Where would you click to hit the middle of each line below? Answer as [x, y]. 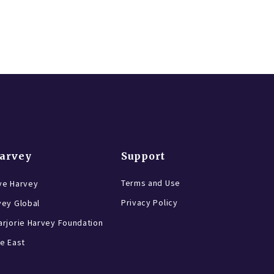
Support [143, 156]
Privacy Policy [149, 203]
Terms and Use [150, 183]
